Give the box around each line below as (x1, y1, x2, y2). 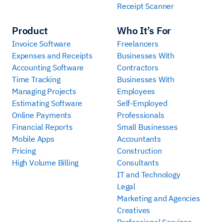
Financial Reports (12, 121, 73, 132)
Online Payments (12, 110, 71, 120)
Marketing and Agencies (117, 193, 200, 203)
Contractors (117, 62, 159, 72)
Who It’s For (117, 23, 171, 37)
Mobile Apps (12, 133, 55, 144)
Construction (117, 145, 162, 156)
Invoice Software (12, 38, 71, 49)
